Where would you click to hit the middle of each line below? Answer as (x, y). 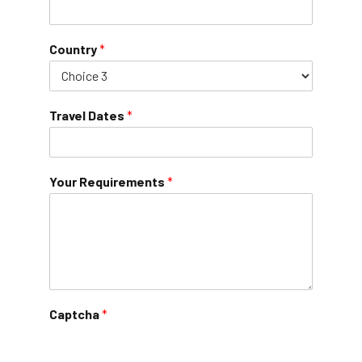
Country (74, 48)
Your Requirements (108, 181)
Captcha (76, 314)
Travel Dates (88, 115)
